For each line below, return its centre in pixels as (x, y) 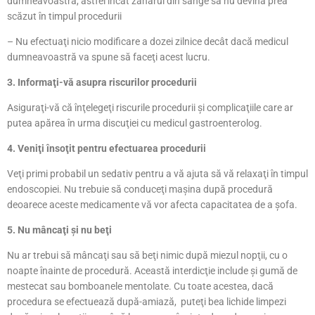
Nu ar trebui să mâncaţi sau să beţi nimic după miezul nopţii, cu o (147, 255)
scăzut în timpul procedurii (64, 16)
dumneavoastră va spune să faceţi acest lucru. (109, 57)
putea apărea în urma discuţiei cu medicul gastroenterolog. (135, 123)
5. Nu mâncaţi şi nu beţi (59, 230)
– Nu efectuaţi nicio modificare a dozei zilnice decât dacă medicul (148, 41)
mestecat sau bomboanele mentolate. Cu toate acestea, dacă (140, 286)
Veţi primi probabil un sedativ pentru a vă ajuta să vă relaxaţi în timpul (157, 173)
